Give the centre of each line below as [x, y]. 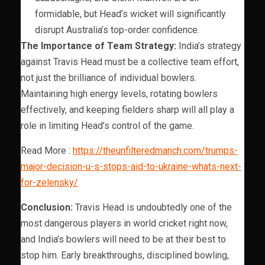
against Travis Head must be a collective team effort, [130, 62]
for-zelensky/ [49, 182]
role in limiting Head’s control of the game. [107, 125]
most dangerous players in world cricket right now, [124, 223]
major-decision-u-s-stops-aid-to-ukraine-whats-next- [131, 166]
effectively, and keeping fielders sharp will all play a [127, 109]
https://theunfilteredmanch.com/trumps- [155, 150]
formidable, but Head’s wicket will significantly [130, 14]
